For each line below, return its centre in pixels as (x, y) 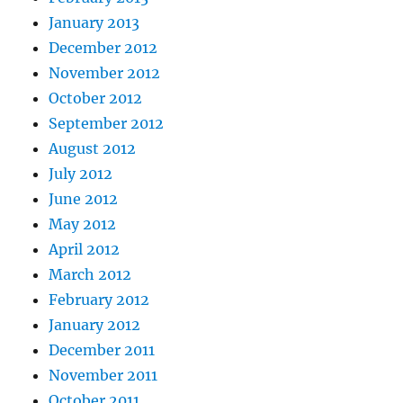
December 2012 (103, 47)
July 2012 (81, 173)
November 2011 (103, 375)
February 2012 (99, 299)
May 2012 (83, 224)
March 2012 (90, 274)
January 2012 (95, 324)
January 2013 (94, 22)
